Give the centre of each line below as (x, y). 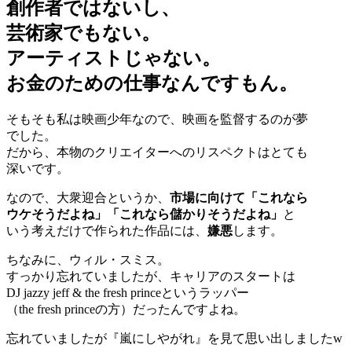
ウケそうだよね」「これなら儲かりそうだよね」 (145, 214)
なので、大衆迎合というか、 (88, 197)
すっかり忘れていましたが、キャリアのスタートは (151, 276)
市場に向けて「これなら (239, 197)
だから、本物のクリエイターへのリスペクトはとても (157, 152)
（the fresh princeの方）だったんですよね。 (126, 309)
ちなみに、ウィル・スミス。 (88, 259)
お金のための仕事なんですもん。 (152, 84)
